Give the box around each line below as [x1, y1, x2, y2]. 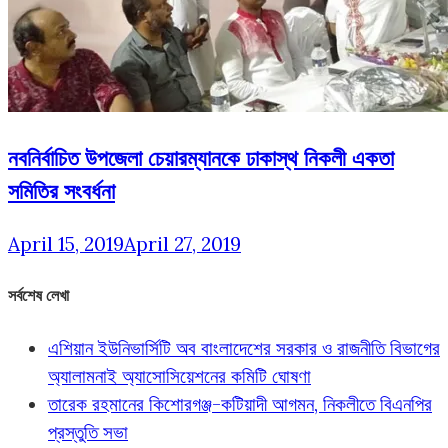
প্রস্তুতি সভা [48, 419, 128, 444]
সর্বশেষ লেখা [8, 285, 69, 306]
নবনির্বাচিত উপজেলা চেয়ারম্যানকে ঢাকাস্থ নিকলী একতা [8, 143, 394, 173]
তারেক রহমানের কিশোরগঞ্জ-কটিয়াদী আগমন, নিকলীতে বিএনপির [48, 391, 432, 416]
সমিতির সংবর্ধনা [8, 176, 115, 206]
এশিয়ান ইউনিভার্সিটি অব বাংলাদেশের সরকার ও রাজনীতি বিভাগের [48, 335, 440, 360]
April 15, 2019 [8, 231, 124, 256]
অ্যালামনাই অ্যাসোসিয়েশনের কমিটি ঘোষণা [48, 363, 311, 388]
